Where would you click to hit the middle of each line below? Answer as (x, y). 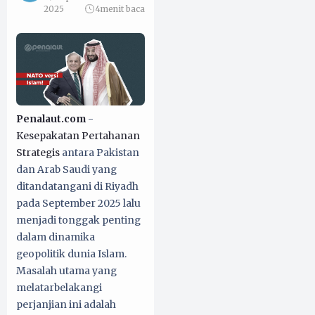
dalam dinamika (56, 237)
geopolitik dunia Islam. (71, 253)
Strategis (38, 152)
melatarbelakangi (59, 287)
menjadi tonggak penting (78, 220)
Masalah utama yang (66, 270)
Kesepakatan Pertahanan (78, 135)
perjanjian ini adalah (66, 304)
